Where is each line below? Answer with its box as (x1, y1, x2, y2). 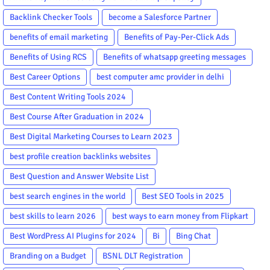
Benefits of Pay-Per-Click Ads (124, 31, 229, 42)
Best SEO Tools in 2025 (142, 190, 224, 201)
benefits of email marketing (10, 31, 108, 42)
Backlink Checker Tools (10, 11, 92, 22)
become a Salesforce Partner (108, 11, 211, 22)
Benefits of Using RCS (10, 51, 87, 62)
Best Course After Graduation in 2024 (10, 111, 144, 122)
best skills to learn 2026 (10, 210, 96, 221)
